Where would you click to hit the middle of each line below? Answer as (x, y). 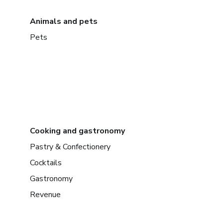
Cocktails (46, 163)
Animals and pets (64, 21)
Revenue (45, 194)
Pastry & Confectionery (70, 147)
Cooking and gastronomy (77, 131)
